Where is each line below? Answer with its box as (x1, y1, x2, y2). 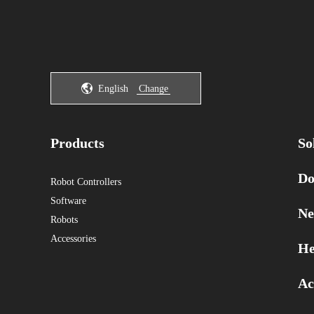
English (98, 83, 128, 94)
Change (139, 83, 168, 94)
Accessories (50, 233, 96, 244)
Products (50, 135, 104, 151)
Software (50, 196, 86, 206)
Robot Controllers (50, 177, 121, 187)
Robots (50, 214, 78, 225)
